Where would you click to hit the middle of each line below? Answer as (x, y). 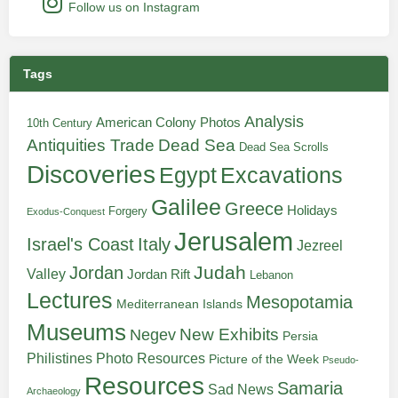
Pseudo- (341, 360)
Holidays (312, 211)
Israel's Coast (80, 244)
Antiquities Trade (91, 145)
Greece (254, 209)
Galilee (186, 207)
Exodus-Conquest (66, 211)
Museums (76, 332)
